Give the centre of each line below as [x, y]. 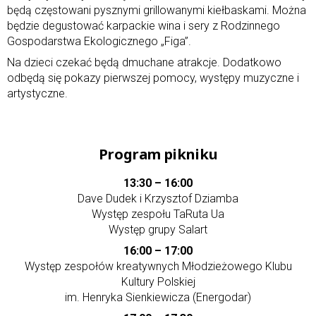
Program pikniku [158, 154]
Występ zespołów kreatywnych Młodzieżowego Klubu [158, 266]
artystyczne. [37, 93]
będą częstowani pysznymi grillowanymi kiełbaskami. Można [157, 10]
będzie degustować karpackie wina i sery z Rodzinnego [144, 25]
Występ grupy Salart [158, 229]
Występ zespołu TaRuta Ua [158, 214]
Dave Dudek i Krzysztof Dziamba [158, 198]
